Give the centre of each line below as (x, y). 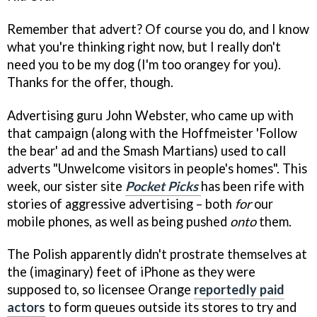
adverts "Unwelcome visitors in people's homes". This (157, 168)
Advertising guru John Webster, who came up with (150, 115)
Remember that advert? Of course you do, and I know (158, 29)
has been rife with (253, 186)
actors (26, 307)
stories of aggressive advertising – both (120, 203)
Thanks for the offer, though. (90, 82)
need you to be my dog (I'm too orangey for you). (144, 64)
